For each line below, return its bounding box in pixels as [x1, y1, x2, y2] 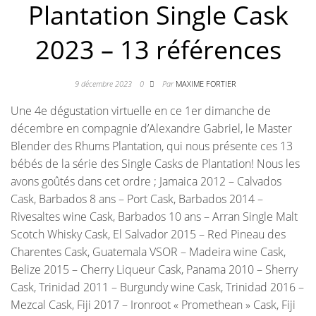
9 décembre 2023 [74, 78, 134, 90]
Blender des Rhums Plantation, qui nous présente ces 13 [11, 138, 293, 154]
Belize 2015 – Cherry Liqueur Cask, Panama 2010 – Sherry [11, 262, 298, 278]
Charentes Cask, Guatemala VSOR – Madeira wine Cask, [11, 244, 286, 260]
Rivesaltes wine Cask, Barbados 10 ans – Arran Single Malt [11, 209, 298, 225]
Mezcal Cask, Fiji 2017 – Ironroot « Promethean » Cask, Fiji [11, 297, 296, 313]
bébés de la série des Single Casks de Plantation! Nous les [11, 156, 300, 172]
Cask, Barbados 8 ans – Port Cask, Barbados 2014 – [11, 191, 263, 207]
